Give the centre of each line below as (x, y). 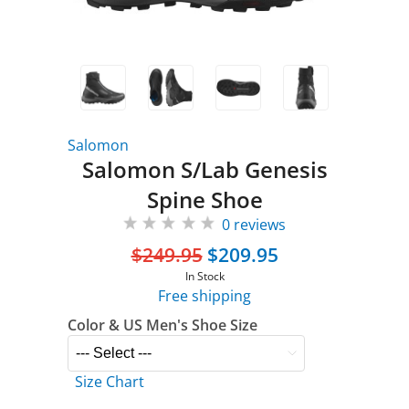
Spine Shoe (204, 199)
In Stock (204, 276)
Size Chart (110, 382)
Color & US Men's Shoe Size (163, 325)
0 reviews (254, 225)
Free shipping (204, 296)
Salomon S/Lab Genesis (204, 169)
